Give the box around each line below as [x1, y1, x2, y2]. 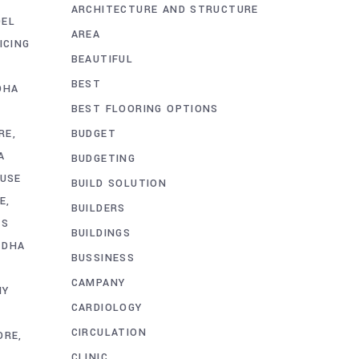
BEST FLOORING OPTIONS [71, 101, 219, 116]
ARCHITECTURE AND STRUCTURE [71, 2, 259, 17]
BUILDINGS [71, 225, 131, 240]
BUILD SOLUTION [71, 175, 167, 191]
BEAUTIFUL [71, 51, 134, 67]
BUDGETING [71, 151, 136, 166]
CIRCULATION [71, 325, 147, 340]
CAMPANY [71, 275, 126, 290]
